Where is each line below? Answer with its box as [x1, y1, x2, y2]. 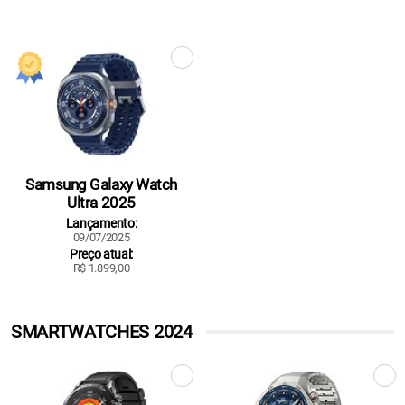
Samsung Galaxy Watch [25, 175, 177, 194]
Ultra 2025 [67, 193, 136, 212]
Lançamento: [65, 216, 137, 231]
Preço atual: [69, 247, 134, 262]
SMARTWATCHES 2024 [11, 321, 193, 344]
